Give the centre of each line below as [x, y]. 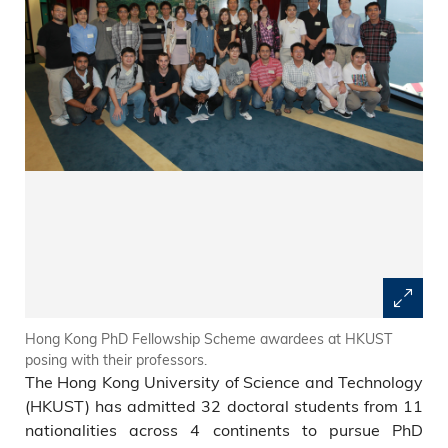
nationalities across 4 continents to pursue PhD [224, 429]
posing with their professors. [116, 359]
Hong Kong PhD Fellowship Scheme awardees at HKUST [208, 338]
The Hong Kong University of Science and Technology [224, 381]
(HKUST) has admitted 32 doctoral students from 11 [224, 405]
